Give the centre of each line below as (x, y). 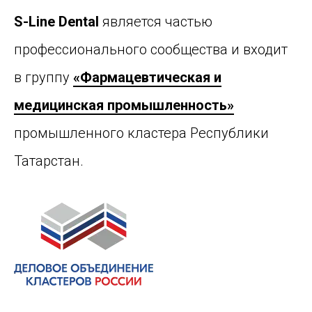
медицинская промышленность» (124, 106)
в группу (44, 78)
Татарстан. (49, 161)
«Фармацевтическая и (147, 78)
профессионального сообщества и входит (151, 50)
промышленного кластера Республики (141, 133)
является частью (156, 22)
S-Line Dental (56, 22)
